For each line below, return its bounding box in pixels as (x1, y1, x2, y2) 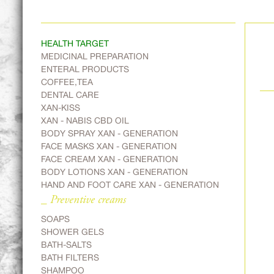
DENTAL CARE (41, 90, 99, 100)
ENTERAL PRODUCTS (41, 64, 129, 74)
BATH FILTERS (41, 253, 99, 262)
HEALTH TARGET (41, 39, 109, 48)
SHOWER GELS (41, 227, 104, 237)
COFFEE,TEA (41, 77, 93, 87)
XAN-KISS (41, 103, 80, 113)
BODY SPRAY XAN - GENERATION (41, 128, 178, 138)
